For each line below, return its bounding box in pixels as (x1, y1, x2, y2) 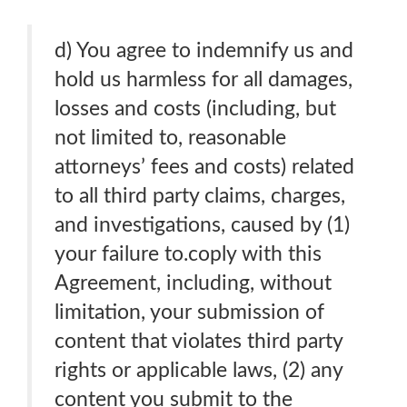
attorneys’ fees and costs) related (55, 156, 354, 177)
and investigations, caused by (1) (55, 214, 350, 235)
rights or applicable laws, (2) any (55, 360, 343, 381)
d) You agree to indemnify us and (55, 40, 353, 61)
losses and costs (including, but (55, 98, 336, 119)
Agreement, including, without (55, 273, 332, 293)
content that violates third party (55, 331, 343, 352)
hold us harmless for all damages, (55, 69, 352, 90)
